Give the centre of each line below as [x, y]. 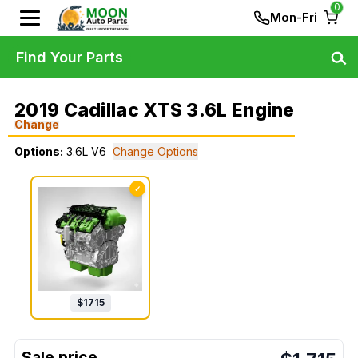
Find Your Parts [70, 57]
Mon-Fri [294, 17]
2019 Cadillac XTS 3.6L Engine [155, 110]
